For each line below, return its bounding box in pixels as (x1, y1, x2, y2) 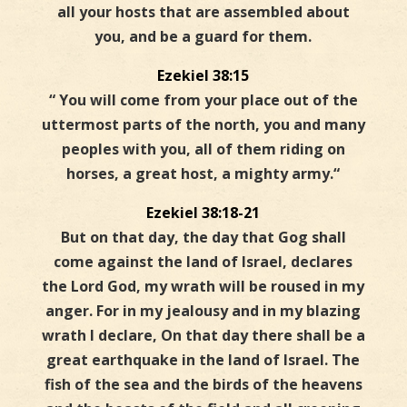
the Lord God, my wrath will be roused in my (42, 276, 365, 297)
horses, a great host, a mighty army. (66, 164, 334, 184)
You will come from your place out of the (58, 90, 358, 111)
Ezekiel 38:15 (157, 65, 250, 86)
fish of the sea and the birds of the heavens (44, 374, 362, 395)
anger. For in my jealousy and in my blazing (45, 301, 362, 322)
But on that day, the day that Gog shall (60, 227, 346, 248)
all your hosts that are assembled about (56, 2, 350, 23)
